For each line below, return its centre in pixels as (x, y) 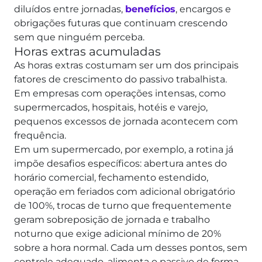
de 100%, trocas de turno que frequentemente (123, 206)
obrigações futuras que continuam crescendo (121, 23)
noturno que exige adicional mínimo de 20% (118, 234)
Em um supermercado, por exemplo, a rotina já (124, 150)
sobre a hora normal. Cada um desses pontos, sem (131, 248)
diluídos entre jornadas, (70, 9)
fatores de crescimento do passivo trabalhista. (122, 80)
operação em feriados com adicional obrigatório (125, 192)
